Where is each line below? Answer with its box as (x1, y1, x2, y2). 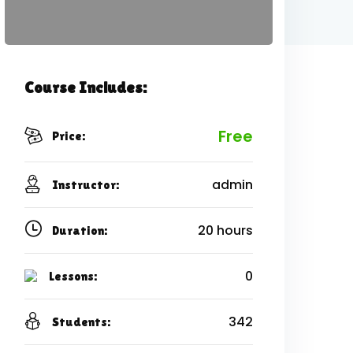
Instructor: (52, 176, 119, 192)
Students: (52, 314, 110, 329)
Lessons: (49, 268, 97, 284)
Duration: (52, 222, 107, 238)
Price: (52, 128, 85, 144)
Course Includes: (24, 78, 147, 96)
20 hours (198, 221, 253, 240)
